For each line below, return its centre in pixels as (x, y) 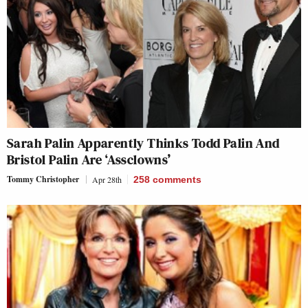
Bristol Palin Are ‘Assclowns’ (89, 159)
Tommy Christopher (43, 179)
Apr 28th (107, 179)
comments (177, 179)
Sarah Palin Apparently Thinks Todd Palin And (143, 143)
